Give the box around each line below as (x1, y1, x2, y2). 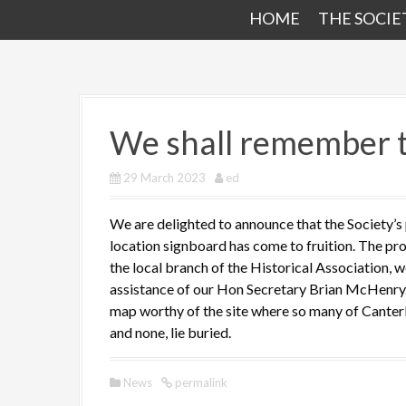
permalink (172, 375, 227, 390)
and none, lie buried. (110, 324, 231, 341)
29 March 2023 (123, 170, 206, 185)
